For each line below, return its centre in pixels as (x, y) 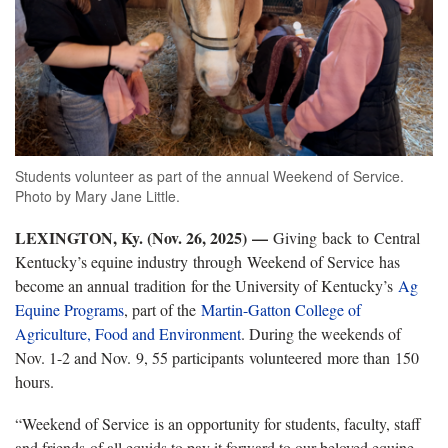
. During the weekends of (321, 333)
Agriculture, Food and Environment (128, 333)
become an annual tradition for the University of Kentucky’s (206, 285)
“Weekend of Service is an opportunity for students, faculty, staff (218, 423)
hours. (34, 381)
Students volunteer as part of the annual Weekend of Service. (209, 175)
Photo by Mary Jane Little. (97, 195)
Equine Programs (69, 309)
